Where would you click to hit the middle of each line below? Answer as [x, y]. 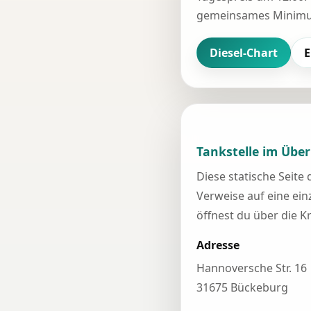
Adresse [218, 245]
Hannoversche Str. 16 [252, 268]
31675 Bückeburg [242, 287]
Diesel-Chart [244, 53]
